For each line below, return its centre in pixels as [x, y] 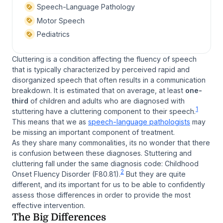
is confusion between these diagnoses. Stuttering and [102, 153]
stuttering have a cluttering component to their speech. [104, 111]
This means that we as [50, 121]
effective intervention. [49, 205]
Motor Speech [59, 21]
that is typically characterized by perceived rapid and [101, 69]
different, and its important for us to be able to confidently [109, 184]
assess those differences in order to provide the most [101, 195]
